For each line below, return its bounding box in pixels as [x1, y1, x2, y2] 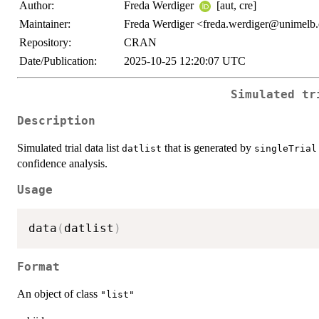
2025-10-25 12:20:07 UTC [124, 55, 246, 67]
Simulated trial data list [17, 141, 122, 154]
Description [17, 114, 95, 127]
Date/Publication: [19, 55, 97, 67]
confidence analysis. [17, 157, 108, 169]
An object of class [17, 287, 100, 300]
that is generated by [162, 141, 254, 154]
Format [17, 260, 60, 273]
